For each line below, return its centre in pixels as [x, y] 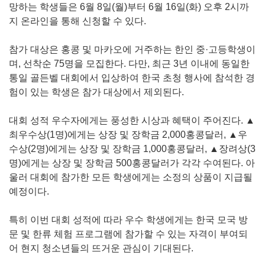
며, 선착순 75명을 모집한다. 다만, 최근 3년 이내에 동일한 [129, 63]
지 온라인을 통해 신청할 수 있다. [77, 21]
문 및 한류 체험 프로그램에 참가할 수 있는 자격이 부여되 [128, 234]
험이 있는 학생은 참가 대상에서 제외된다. [96, 92]
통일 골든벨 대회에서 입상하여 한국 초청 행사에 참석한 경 [132, 77]
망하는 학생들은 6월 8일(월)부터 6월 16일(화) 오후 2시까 [129, 7]
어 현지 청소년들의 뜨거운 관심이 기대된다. [101, 248]
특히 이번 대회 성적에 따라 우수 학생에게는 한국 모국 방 [128, 219]
